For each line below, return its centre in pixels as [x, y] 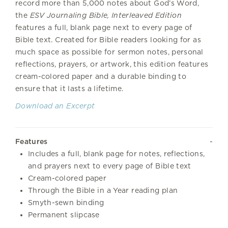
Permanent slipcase [64, 215]
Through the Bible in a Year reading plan [103, 190]
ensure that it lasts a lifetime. [69, 88]
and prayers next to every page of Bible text [110, 166]
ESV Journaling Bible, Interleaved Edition [106, 15]
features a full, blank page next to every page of [104, 27]
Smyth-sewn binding [66, 202]
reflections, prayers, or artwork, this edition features [112, 64]
